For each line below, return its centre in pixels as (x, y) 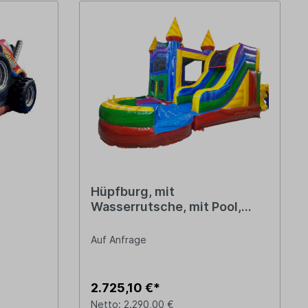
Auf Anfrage (118, 240)
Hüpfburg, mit (132, 192)
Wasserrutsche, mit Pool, (166, 207)
